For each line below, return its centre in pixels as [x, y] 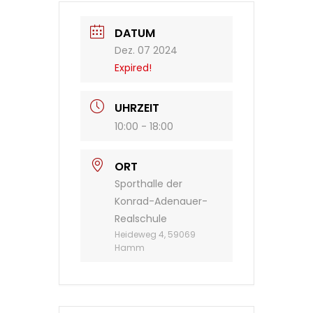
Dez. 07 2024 [146, 51]
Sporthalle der [148, 184]
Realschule [141, 219]
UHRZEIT [137, 108]
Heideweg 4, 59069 [155, 235]
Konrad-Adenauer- [161, 202]
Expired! [133, 68]
